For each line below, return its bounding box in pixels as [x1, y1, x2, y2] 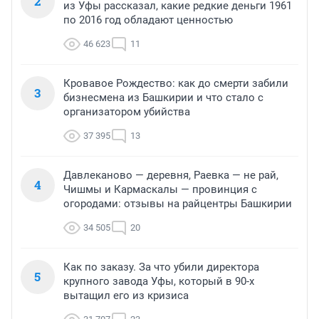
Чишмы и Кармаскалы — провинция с [63, 183, 257, 197]
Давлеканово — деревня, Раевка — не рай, [63, 169, 278, 182]
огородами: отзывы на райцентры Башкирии [63, 197, 292, 211]
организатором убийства [63, 105, 190, 119]
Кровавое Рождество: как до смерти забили [63, 77, 288, 90]
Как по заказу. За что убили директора [63, 261, 259, 274]
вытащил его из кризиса [63, 289, 189, 303]
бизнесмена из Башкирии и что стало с [63, 91, 263, 105]
